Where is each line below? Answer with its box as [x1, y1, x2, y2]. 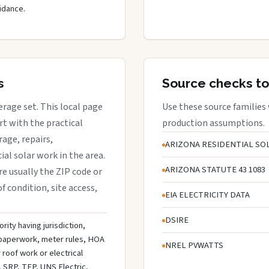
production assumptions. [162, 116, 265, 130]
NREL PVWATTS [165, 238, 223, 252]
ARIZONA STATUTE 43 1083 [165, 163, 265, 176]
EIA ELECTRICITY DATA [165, 188, 250, 201]
